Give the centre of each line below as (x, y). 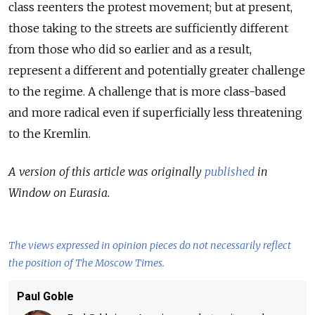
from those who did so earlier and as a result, (130, 49)
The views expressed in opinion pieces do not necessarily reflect (150, 245)
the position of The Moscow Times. (86, 263)
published (230, 171)
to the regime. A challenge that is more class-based (147, 91)
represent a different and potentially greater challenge (157, 70)
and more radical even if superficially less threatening (155, 112)
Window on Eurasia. (59, 192)
